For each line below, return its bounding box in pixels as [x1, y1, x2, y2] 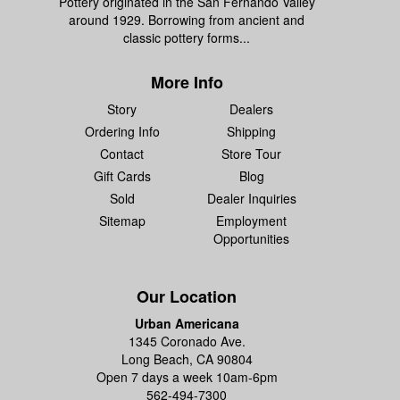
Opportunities [213, 229, 289, 247]
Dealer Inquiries [206, 189, 296, 207]
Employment [216, 212, 287, 229]
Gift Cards [93, 167, 151, 185]
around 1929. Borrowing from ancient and [69, 11, 304, 29]
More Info [150, 71, 223, 94]
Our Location [137, 285, 237, 308]
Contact [100, 145, 144, 162]
